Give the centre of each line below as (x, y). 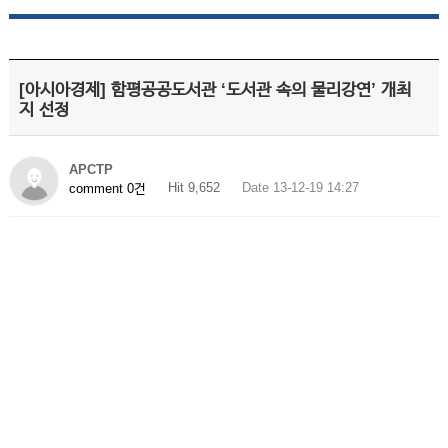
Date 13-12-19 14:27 (300, 187)
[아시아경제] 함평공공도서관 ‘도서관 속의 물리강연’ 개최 (214, 89)
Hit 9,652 (193, 187)
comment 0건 (107, 188)
